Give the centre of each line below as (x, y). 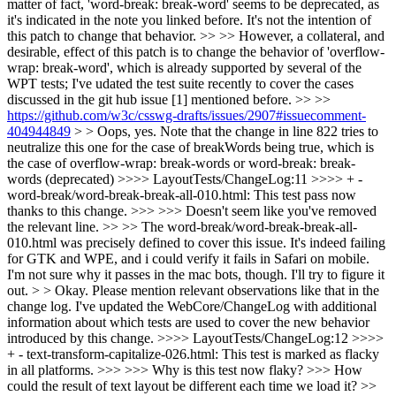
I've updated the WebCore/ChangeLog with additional (224, 306)
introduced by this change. (82, 338)
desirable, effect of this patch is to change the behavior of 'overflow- (196, 52)
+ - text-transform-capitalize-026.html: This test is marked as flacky (193, 354)
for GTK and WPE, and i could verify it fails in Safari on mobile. (188, 259)
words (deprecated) (62, 179)
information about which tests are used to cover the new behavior (188, 322)
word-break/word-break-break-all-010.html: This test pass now (182, 195)
